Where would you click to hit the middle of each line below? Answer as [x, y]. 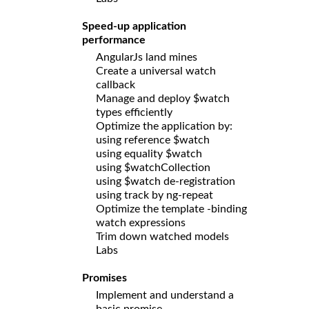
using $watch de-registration [167, 181]
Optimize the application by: [164, 126]
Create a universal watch [156, 71]
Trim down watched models [162, 236]
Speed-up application [134, 26]
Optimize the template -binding [171, 209]
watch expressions [142, 222]
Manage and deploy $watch [163, 98]
